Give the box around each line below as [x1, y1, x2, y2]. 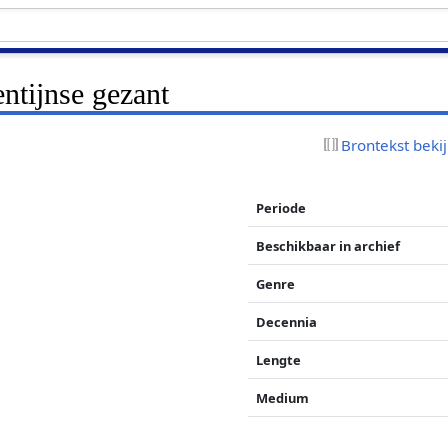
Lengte [256, 350, 302, 369]
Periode [256, 198, 307, 217]
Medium [256, 388, 310, 407]
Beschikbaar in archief [256, 236, 401, 255]
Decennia [256, 312, 318, 331]
